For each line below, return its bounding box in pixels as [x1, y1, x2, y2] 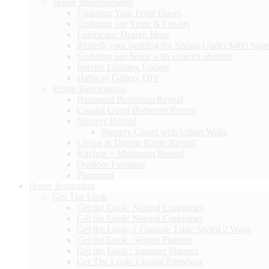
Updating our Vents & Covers [77, 18, 190, 29]
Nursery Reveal [77, 115, 136, 126]
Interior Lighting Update [77, 61, 169, 72]
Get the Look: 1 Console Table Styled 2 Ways [77, 223, 251, 234]
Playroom [77, 169, 113, 180]
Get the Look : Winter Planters [77, 234, 192, 245]
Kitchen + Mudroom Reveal [77, 148, 184, 159]
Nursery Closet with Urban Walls [101, 126, 227, 137]
